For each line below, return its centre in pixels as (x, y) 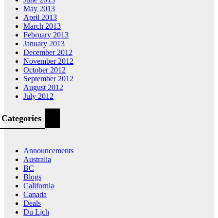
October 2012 (45, 70)
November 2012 (48, 61)
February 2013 (46, 35)
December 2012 (48, 53)
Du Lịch (36, 212)
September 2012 (48, 79)
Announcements (48, 151)
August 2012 (43, 88)
